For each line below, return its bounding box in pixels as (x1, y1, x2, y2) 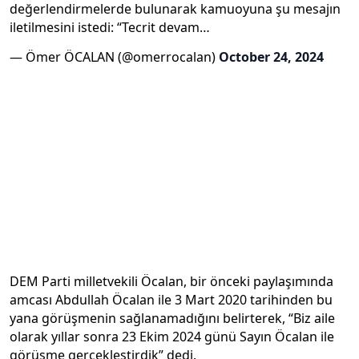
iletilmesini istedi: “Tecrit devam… (10, 18, 210, 36)
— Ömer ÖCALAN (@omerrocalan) (10, 47, 219, 66)
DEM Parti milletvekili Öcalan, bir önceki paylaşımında (10, 272, 333, 290)
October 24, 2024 (219, 47, 324, 66)
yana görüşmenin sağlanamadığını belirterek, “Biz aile (10, 309, 335, 327)
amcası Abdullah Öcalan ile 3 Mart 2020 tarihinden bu (10, 290, 333, 309)
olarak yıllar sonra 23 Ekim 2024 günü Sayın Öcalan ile (10, 327, 334, 345)
